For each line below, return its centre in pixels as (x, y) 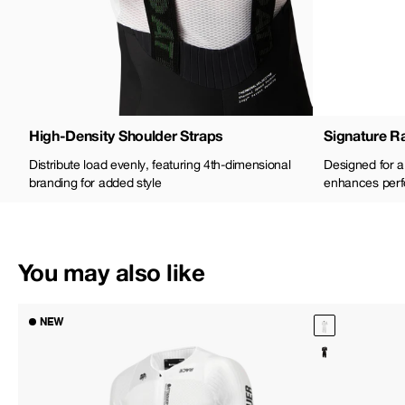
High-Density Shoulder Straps (127, 135)
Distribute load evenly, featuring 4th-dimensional (160, 164)
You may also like (112, 272)
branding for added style (95, 182)
